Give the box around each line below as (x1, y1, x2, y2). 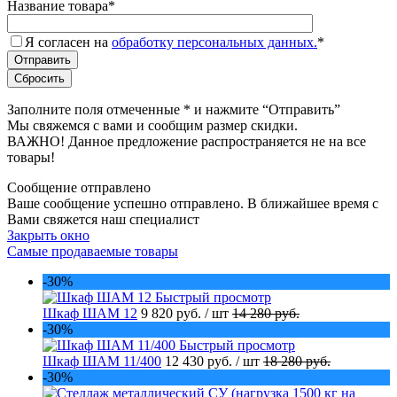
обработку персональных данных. (112, 34, 317, 50)
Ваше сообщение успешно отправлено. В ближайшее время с (7, 195, 378, 211)
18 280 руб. (263, 353, 331, 369)
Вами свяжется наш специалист (7, 211, 199, 227)
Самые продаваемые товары (7, 243, 178, 259)
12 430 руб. (165, 353, 236, 369)
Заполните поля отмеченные (7, 101, 183, 117)
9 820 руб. (141, 305, 205, 321)
